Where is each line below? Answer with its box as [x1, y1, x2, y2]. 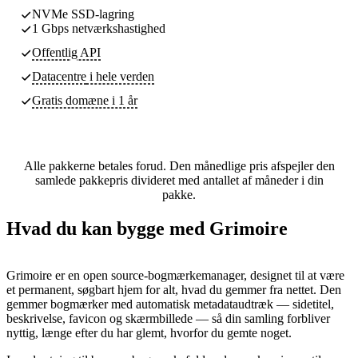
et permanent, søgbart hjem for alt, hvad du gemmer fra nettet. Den [6, 282, 341, 296]
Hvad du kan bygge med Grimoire [6, 217, 288, 239]
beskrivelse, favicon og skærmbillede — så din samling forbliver [6, 311, 330, 325]
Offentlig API [32, 45, 101, 59]
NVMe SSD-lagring [32, 6, 134, 21]
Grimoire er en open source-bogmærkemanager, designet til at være [6, 268, 344, 282]
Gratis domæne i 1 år [32, 93, 137, 107]
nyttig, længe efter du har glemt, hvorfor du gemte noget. [6, 325, 292, 340]
